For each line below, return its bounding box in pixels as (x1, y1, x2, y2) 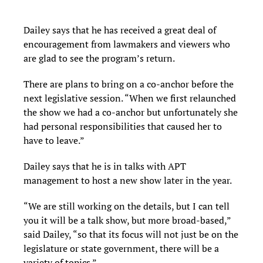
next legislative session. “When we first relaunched (23, 91, 236, 104)
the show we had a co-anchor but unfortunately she (23, 105, 238, 119)
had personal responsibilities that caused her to (23, 119, 222, 133)
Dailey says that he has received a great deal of (23, 23, 216, 36)
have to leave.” (23, 133, 85, 147)
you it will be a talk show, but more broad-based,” (23, 213, 231, 227)
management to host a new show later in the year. (23, 173, 232, 187)
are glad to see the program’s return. (23, 51, 175, 65)
